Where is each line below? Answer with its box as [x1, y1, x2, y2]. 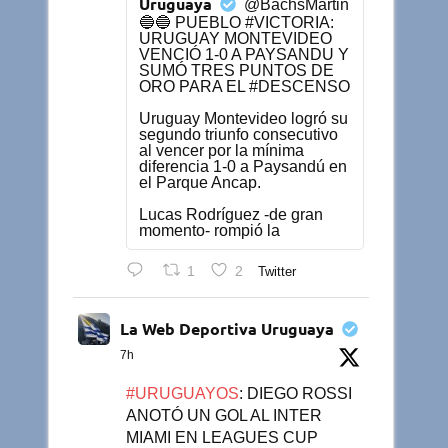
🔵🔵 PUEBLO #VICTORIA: [139, 13, 335, 31]
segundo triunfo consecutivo [139, 125, 339, 143]
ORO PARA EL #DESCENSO [139, 77, 351, 95]
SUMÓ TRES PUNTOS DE [139, 61, 335, 79]
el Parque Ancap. [139, 173, 262, 191]
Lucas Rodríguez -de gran [139, 205, 324, 223]
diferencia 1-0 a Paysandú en [139, 157, 348, 175]
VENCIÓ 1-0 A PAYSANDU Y [139, 45, 350, 63]
